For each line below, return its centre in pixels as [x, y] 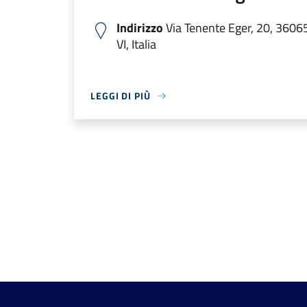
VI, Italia [136, 44]
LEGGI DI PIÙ [121, 96]
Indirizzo [140, 28]
